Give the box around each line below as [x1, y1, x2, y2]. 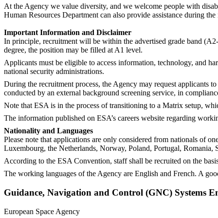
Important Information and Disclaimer [4, 28, 131, 37]
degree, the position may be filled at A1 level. [4, 46, 143, 54]
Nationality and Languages [4, 127, 93, 135]
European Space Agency [4, 207, 80, 216]
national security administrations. [4, 67, 104, 76]
